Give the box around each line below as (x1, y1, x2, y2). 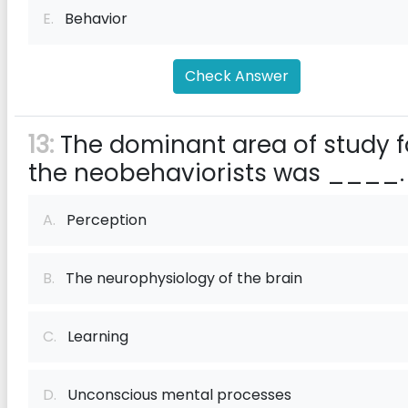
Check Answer (185, 66, 289, 87)
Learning (56, 326, 128, 347)
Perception (56, 209, 147, 230)
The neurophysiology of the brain (55, 268, 302, 289)
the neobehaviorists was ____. (28, 157, 404, 189)
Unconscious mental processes (56, 384, 291, 405)
